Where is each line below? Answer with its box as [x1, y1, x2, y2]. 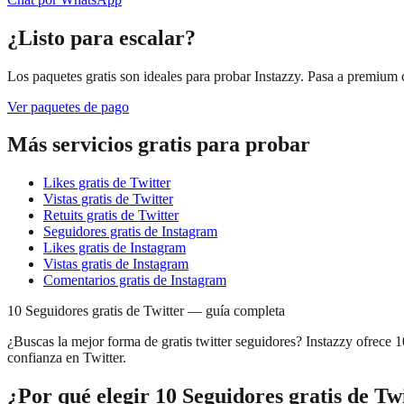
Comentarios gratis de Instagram [43, 272, 226, 289]
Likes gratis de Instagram [43, 240, 186, 256]
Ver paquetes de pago [7, 98, 129, 115]
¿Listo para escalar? [7, 25, 196, 50]
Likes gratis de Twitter [43, 175, 170, 191]
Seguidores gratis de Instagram [43, 224, 217, 240]
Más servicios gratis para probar [7, 133, 310, 157]
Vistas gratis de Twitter [43, 191, 173, 207]
